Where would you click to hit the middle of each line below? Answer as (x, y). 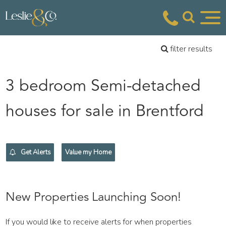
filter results (190, 49)
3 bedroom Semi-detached (103, 86)
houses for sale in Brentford (105, 111)
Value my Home (88, 152)
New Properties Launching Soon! (93, 197)
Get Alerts (35, 152)
